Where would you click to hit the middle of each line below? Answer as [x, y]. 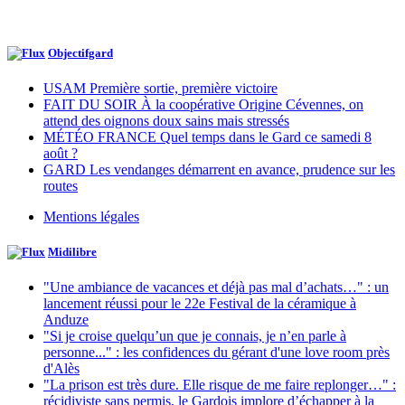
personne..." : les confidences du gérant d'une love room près [217, 353]
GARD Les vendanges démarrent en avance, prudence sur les [219, 170]
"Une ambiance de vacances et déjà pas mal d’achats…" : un [216, 287]
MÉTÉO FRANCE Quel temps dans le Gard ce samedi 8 [207, 137]
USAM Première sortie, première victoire [160, 89]
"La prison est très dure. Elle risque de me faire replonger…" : [220, 385]
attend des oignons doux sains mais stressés [166, 121]
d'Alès [61, 369]
